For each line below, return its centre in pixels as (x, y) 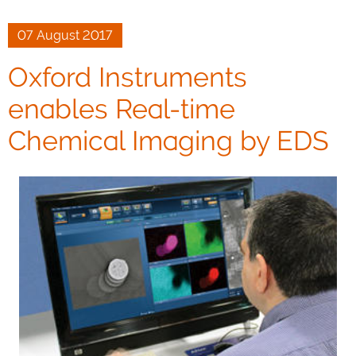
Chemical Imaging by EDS (168, 141)
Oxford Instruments (128, 77)
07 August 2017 (65, 35)
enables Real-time (122, 109)
